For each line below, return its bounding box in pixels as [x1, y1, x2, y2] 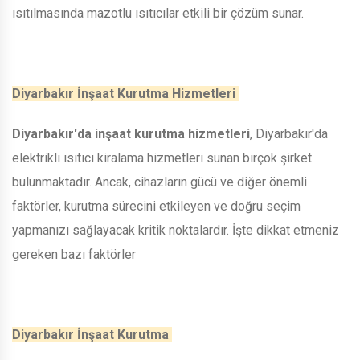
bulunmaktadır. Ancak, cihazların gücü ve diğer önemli [12, 174, 307, 190]
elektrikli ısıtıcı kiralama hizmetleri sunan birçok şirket [12, 149, 312, 166]
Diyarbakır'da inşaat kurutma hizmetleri [12, 125, 250, 141]
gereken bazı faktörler [12, 246, 139, 262]
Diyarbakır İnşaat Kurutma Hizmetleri [12, 85, 239, 101]
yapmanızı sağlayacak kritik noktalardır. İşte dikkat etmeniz [12, 222, 339, 238]
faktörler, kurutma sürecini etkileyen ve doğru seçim [12, 198, 301, 214]
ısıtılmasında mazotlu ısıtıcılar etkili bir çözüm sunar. [12, 5, 307, 21]
